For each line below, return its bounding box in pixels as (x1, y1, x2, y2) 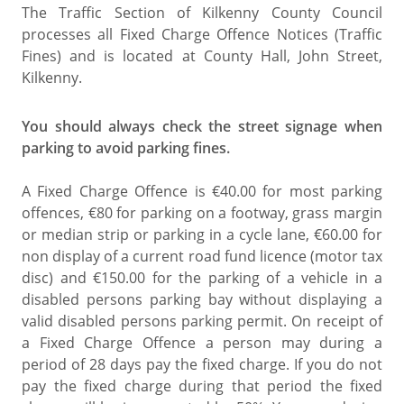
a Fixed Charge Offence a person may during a (22, 333, 382, 353)
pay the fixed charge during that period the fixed (22, 376, 382, 397)
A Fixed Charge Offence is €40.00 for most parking (22, 181, 382, 202)
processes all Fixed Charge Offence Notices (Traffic (22, 24, 382, 45)
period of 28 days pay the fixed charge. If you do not (22, 354, 382, 375)
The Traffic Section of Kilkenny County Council (22, 3, 382, 23)
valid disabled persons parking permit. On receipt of (22, 311, 382, 332)
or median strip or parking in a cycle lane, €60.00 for (22, 225, 382, 245)
